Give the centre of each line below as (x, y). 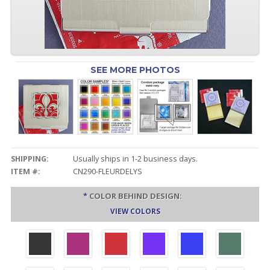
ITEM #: (25, 171)
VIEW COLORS (135, 211)
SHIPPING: (30, 159)
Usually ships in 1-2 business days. (135, 159)
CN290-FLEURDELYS (107, 171)
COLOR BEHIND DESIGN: (136, 196)
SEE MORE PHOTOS (135, 70)
